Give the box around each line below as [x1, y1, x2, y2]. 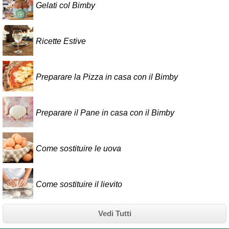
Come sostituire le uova [36, 144, 121, 153]
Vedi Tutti [98, 209, 131, 218]
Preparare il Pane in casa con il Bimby [36, 108, 174, 117]
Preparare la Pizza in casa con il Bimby [36, 72, 178, 81]
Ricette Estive [36, 36, 86, 45]
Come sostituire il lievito [36, 179, 122, 189]
